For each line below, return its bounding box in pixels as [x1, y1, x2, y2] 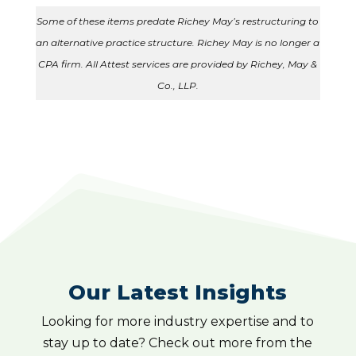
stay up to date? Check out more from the [43, 335, 313, 351]
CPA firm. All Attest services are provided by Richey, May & [38, 58, 318, 71]
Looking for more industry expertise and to [41, 314, 315, 330]
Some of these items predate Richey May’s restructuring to [37, 15, 319, 28]
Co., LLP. [157, 79, 199, 92]
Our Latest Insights [68, 280, 288, 306]
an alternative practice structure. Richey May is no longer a [36, 37, 320, 49]
